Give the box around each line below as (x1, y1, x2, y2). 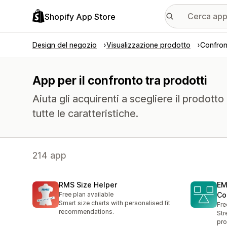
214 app (32, 150, 66, 161)
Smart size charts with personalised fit (59, 199, 170, 207)
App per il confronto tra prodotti (32, 73, 207, 88)
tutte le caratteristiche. (32, 107, 138, 120)
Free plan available (59, 191, 113, 199)
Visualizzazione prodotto (106, 41, 191, 49)
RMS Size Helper (59, 180, 117, 190)
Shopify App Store (45, 11, 116, 22)
